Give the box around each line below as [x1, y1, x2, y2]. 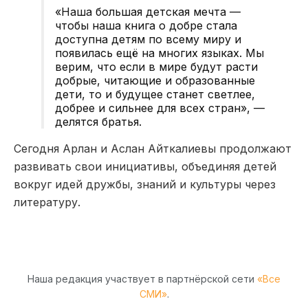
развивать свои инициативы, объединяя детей [14, 159, 276, 173]
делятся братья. [55, 114, 142, 129]
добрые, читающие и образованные [55, 73, 255, 87]
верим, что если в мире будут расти [55, 59, 258, 74]
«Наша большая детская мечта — [55, 4, 241, 19]
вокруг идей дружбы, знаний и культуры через [14, 177, 276, 191]
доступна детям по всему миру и [55, 32, 241, 46]
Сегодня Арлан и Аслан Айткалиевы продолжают [14, 141, 291, 155]
